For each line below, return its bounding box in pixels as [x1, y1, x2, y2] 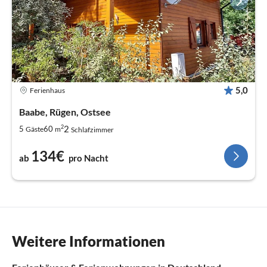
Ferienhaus [30, 85, 65, 95]
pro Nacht [69, 153, 108, 164]
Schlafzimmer [71, 125, 114, 135]
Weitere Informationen [12, 232, 165, 250]
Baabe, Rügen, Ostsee [19, 106, 111, 118]
